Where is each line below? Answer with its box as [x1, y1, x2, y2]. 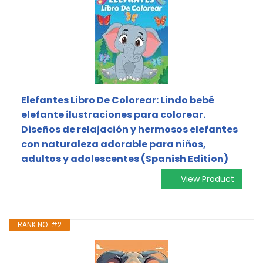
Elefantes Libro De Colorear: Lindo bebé [21, 93, 214, 107]
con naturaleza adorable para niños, [21, 137, 206, 151]
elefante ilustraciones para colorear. [21, 107, 205, 122]
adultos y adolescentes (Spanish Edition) [21, 151, 228, 166]
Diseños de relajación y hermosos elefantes [21, 122, 238, 136]
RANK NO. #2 [18, 219, 62, 230]
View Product [181, 173, 234, 185]
